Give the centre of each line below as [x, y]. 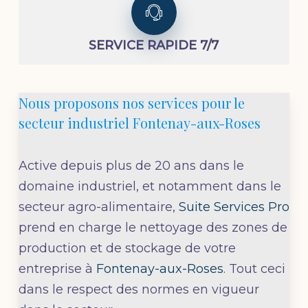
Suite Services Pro [234, 207]
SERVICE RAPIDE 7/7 [154, 45]
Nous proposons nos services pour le [131, 102]
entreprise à [57, 268]
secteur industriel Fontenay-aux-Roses [139, 122]
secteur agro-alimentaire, [98, 207]
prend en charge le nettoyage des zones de [153, 227]
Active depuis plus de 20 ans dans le [131, 165]
